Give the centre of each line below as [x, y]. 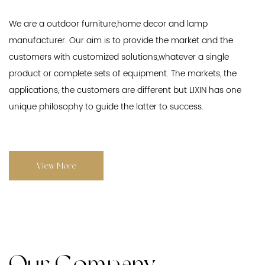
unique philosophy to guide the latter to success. [106, 106]
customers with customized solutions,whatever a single [119, 57]
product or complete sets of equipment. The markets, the [123, 73]
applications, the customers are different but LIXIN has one [125, 90]
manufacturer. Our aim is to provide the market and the [121, 40]
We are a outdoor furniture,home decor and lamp [108, 24]
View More [56, 165]
